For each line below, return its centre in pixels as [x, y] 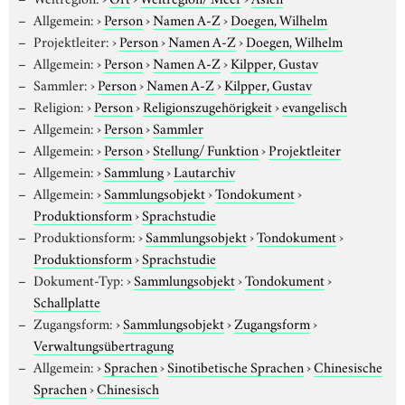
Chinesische [348, 366]
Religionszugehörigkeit [207, 105]
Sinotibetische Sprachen [235, 366]
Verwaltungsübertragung [104, 344]
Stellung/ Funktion [205, 149]
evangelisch [314, 105]
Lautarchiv [204, 170]
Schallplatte [67, 301]
